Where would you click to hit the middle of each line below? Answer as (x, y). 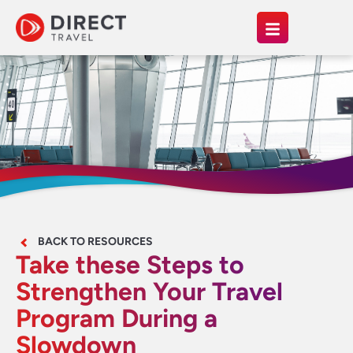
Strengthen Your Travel (149, 292)
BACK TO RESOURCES (95, 242)
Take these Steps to (130, 265)
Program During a (117, 318)
